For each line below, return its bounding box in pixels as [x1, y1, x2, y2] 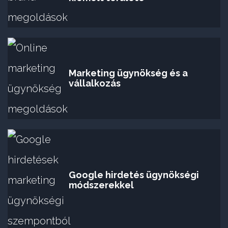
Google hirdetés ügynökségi [69, 169, 199, 180]
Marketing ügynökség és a [69, 67, 188, 78]
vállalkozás [69, 77, 121, 89]
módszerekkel [69, 179, 134, 190]
